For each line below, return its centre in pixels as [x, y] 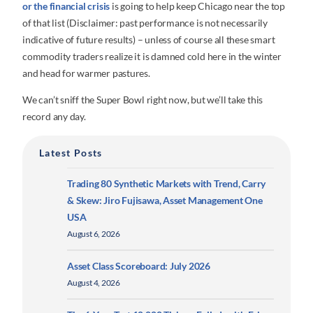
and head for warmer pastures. [86, 73]
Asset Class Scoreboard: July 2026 [139, 266]
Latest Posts [71, 153]
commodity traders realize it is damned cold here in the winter [152, 57]
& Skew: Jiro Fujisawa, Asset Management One [165, 201]
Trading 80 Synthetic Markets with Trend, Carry [167, 184]
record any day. [54, 117]
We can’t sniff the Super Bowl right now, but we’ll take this [143, 100]
